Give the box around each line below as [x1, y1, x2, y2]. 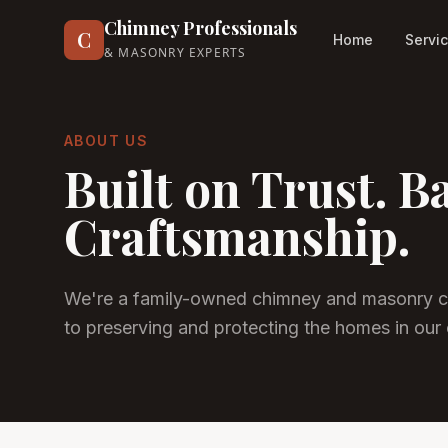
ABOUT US [64, 132, 149, 149]
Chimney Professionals [104, 16, 297, 40]
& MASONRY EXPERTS [104, 44, 247, 61]
